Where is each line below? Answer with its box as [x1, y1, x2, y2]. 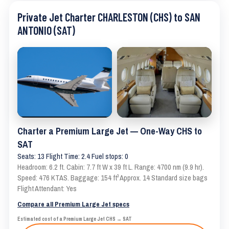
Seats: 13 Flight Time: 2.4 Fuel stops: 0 [17, 151, 128, 162]
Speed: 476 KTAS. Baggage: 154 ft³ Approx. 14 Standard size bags [17, 173, 208, 184]
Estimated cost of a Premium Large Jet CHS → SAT [17, 216, 132, 223]
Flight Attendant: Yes [17, 184, 77, 194]
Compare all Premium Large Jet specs [17, 199, 129, 209]
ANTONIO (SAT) [17, 23, 75, 37]
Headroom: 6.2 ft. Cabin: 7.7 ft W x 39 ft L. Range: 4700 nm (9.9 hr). [17, 162, 204, 173]
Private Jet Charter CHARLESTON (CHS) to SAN [17, 10, 200, 24]
